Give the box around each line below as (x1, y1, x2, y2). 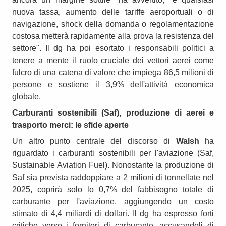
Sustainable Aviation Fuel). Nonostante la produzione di (12, 160, 214, 169)
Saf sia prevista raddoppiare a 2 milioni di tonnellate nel (12, 173, 214, 182)
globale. (12, 92, 41, 101)
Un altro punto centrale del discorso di (12, 136, 176, 145)
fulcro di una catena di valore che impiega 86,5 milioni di (12, 68, 214, 77)
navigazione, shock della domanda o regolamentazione (12, 19, 214, 28)
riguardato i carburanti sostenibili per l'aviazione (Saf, (12, 148, 214, 157)
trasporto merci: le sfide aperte (12, 120, 129, 129)
